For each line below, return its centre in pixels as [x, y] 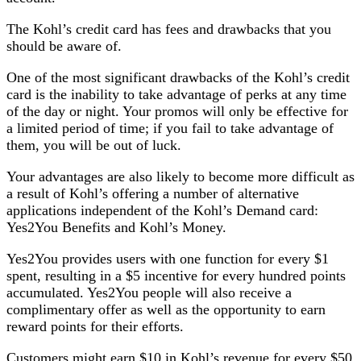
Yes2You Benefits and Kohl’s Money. [116, 228]
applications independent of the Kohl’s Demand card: [162, 211]
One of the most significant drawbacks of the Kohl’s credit [178, 78]
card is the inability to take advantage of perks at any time [176, 95]
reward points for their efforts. [95, 327]
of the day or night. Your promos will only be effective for [177, 112]
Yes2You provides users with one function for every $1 [168, 259]
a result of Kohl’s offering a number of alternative [153, 194]
